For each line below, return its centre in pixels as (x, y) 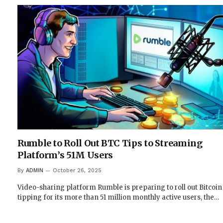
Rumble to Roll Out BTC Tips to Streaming (110, 143)
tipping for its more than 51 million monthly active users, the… (118, 198)
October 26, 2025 (77, 171)
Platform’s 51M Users (65, 155)
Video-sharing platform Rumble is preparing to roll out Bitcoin (120, 188)
